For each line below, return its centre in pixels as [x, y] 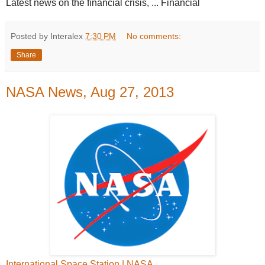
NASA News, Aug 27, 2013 [90, 92]
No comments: [154, 36]
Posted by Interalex [48, 36]
